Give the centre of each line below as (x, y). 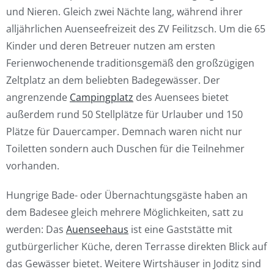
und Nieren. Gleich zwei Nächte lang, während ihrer (124, 12)
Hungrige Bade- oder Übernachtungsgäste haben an (127, 195)
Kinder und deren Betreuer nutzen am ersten (111, 46)
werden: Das (36, 229)
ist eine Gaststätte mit (180, 229)
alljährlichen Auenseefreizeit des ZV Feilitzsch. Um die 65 (136, 29)
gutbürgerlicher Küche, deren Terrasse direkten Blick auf (136, 246)
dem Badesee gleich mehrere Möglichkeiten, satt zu (125, 212)
